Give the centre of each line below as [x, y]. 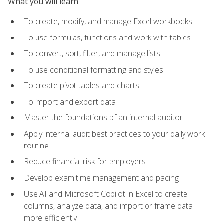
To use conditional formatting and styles [93, 69]
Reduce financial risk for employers [85, 162]
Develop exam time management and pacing [101, 178]
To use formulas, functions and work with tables [107, 37]
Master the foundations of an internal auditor [103, 118]
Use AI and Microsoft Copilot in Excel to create [106, 194]
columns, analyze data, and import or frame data [108, 205]
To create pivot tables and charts [81, 86]
